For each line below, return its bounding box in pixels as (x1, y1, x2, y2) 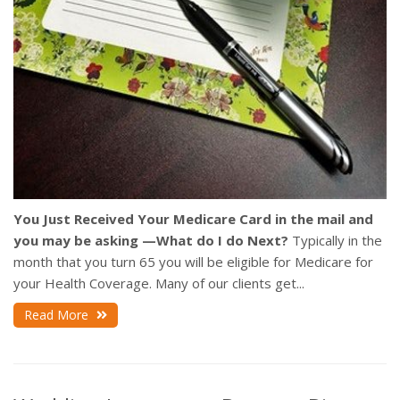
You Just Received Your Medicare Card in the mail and (13, 210, 373, 229)
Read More (24, 306, 92, 324)
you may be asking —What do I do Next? (13, 231, 288, 250)
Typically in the (292, 231, 382, 250)
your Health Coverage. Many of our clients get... (13, 274, 304, 293)
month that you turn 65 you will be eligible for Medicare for (13, 253, 373, 271)
